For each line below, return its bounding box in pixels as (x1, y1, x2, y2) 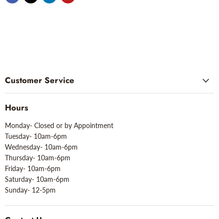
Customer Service (5, 74, 74, 87)
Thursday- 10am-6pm (5, 153, 70, 162)
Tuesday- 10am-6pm (5, 132, 67, 141)
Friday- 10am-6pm (5, 164, 61, 173)
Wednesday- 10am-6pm (5, 143, 78, 152)
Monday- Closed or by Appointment (5, 121, 113, 130)
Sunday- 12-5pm (5, 186, 56, 195)
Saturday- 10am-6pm (5, 175, 69, 184)
